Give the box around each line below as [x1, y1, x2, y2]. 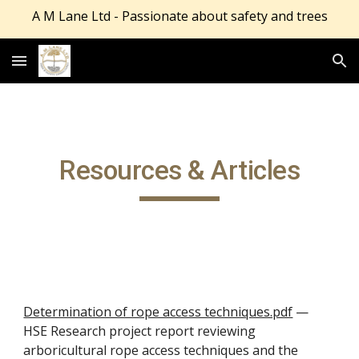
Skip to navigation [246, 22, 346, 37]
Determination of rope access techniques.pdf [23, 303, 293, 321]
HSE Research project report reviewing [23, 322, 256, 340]
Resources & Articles [59, 155, 300, 186]
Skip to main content [13, 22, 127, 37]
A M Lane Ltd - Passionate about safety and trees [31, 7, 328, 25]
